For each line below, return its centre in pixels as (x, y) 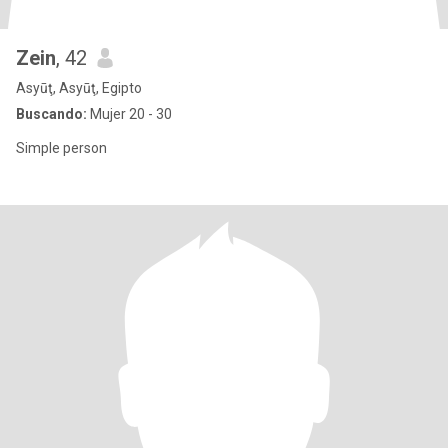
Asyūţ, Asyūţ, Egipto (79, 88)
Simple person (61, 148)
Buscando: (51, 114)
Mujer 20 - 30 (129, 114)
